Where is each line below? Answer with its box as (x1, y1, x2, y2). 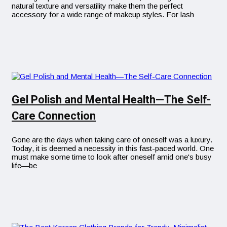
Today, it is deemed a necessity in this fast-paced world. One (12, 143, 214, 153)
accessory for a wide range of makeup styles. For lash (12, 10, 194, 19)
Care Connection (12, 107, 96, 124)
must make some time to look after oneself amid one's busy (12, 152, 212, 161)
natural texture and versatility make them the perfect (12, 1, 183, 10)
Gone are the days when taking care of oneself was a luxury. (12, 135, 212, 144)
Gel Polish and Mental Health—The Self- (12, 91, 211, 108)
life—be (12, 161, 37, 170)
